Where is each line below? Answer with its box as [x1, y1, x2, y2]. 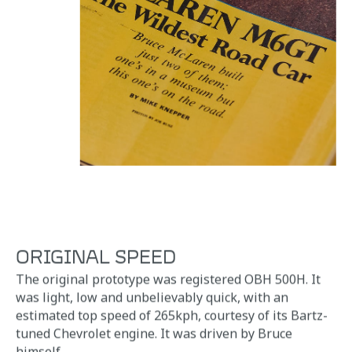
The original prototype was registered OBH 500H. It [16, 269, 321, 287]
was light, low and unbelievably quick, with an [16, 287, 288, 305]
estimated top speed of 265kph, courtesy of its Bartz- [16, 305, 328, 323]
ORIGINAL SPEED [16, 242, 176, 268]
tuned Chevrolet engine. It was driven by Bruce [16, 323, 292, 341]
